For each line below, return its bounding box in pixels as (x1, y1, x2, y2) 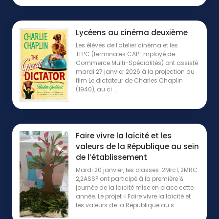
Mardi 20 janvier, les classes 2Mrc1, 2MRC (76, 165, 197, 174)
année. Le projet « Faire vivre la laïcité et (76, 192, 191, 200)
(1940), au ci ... (76, 85, 118, 94)
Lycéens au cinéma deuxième (76, 27, 188, 38)
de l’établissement (76, 152, 147, 162)
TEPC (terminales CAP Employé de (76, 50, 175, 59)
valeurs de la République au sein (76, 141, 199, 152)
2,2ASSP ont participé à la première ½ (76, 174, 183, 183)
